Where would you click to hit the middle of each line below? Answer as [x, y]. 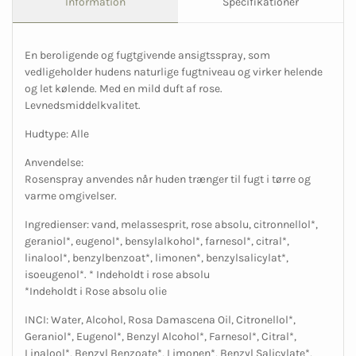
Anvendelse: [54, 163]
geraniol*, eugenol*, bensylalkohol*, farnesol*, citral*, [157, 242]
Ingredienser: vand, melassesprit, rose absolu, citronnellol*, [171, 225]
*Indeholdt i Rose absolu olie [96, 292]
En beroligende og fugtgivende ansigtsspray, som [147, 56]
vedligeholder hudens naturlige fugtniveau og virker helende [174, 72]
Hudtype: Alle [57, 134]
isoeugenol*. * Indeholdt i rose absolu [117, 275]
